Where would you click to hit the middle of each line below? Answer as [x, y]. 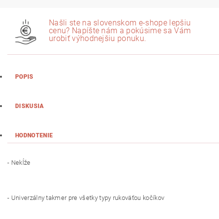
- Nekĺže [19, 162]
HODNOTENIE [34, 135]
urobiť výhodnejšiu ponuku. [98, 39]
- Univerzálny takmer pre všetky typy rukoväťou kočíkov [86, 197]
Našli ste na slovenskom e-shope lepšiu [120, 23]
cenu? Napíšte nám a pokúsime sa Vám [120, 31]
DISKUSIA [30, 106]
